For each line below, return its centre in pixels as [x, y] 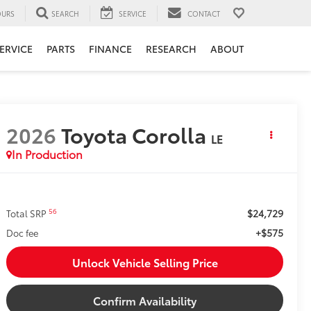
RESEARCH [171, 49]
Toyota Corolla [134, 135]
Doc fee [23, 233]
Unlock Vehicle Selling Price [145, 262]
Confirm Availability [145, 301]
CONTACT [204, 13]
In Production [48, 154]
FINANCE [110, 49]
